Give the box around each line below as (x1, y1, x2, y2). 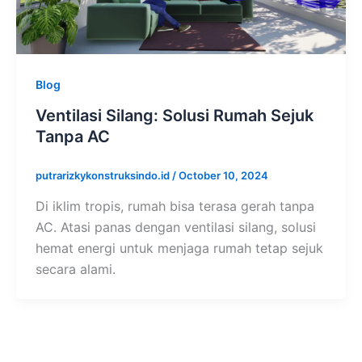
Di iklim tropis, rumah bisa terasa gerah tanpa (36, 197, 314, 214)
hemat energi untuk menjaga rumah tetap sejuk (36, 239, 323, 256)
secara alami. (36, 260, 116, 277)
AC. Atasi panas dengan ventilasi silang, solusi (36, 218, 316, 235)
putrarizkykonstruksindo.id (36, 169, 172, 183)
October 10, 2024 (179, 169, 268, 183)
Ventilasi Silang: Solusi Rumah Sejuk (36, 106, 314, 126)
